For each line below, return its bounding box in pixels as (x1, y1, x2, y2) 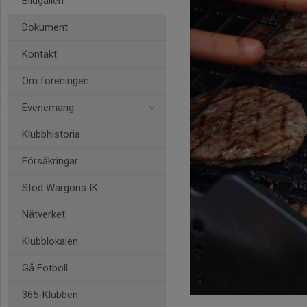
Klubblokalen (22, 235, 78, 247)
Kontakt (22, 48, 57, 60)
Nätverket (22, 208, 65, 221)
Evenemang (22, 101, 74, 114)
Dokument (22, 21, 68, 34)
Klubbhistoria (22, 128, 80, 140)
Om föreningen (22, 75, 89, 87)
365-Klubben (22, 288, 78, 301)
